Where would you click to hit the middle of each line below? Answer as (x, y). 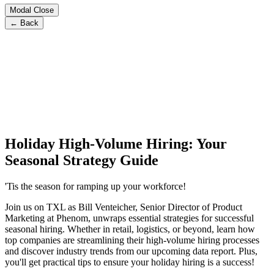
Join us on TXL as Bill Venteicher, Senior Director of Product (124, 207)
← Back (24, 23)
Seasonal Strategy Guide (82, 160)
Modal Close (32, 10)
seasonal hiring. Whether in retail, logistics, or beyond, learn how (130, 229)
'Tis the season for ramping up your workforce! (95, 186)
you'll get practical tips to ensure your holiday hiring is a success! (130, 262)
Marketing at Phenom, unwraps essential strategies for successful (129, 218)
